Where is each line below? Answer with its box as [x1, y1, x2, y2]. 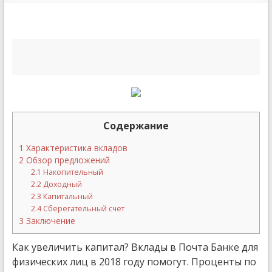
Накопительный [41, 167, 104, 178]
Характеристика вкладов [23, 142, 127, 154]
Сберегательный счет [41, 203, 125, 214]
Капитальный [41, 191, 93, 202]
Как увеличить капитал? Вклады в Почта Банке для [12, 240, 258, 254]
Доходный [41, 179, 83, 190]
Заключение [23, 215, 75, 227]
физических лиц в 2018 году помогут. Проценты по [12, 255, 256, 268]
